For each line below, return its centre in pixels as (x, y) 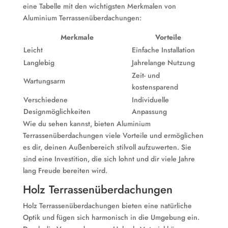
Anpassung (149, 111)
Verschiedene (45, 100)
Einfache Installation (163, 50)
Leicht (33, 50)
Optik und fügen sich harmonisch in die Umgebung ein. (111, 217)
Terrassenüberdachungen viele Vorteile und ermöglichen (113, 135)
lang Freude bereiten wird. (65, 170)
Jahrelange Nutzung (163, 63)
